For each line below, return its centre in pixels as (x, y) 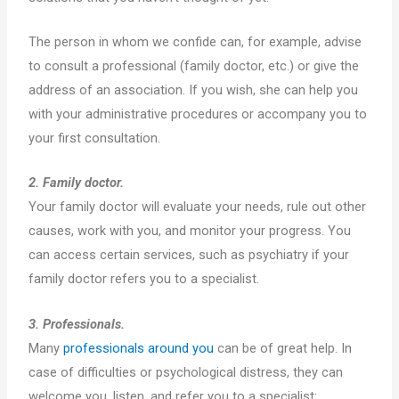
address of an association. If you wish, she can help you (194, 90)
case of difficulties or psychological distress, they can (186, 372)
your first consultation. (95, 138)
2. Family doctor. (77, 183)
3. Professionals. (77, 324)
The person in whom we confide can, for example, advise (195, 42)
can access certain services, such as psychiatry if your (189, 255)
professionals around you (139, 348)
